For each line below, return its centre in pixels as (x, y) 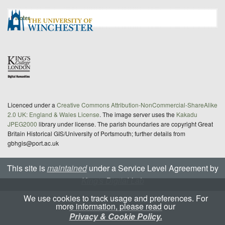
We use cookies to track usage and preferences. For (116, 198)
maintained (67, 168)
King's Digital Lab (113, 180)
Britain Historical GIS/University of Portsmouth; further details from (96, 133)
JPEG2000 (22, 124)
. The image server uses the (138, 114)
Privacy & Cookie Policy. (116, 216)
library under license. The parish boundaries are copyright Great (125, 124)
